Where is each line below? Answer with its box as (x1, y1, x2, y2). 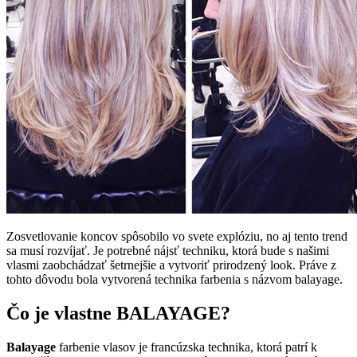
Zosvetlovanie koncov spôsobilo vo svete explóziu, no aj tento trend (6, 229, 347, 244)
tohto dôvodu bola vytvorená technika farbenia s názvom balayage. (6, 273, 343, 287)
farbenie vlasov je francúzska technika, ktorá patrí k (56, 340, 317, 355)
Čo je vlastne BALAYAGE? (6, 303, 230, 324)
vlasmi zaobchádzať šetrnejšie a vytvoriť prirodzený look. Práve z (6, 258, 336, 273)
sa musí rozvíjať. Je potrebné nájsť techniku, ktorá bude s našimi (6, 244, 329, 258)
